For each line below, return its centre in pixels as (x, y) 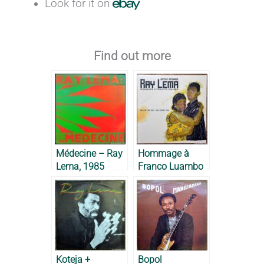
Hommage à (164, 154)
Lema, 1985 (80, 167)
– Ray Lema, (164, 180)
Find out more (132, 56)
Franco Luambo (171, 167)
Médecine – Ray (89, 154)
